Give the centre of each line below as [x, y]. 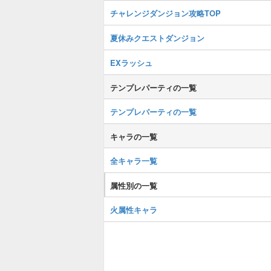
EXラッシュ [131, 63]
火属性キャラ [134, 210]
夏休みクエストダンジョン [157, 38]
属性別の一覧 [134, 185]
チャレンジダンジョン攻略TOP [165, 13]
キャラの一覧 [134, 136]
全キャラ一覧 [134, 161]
